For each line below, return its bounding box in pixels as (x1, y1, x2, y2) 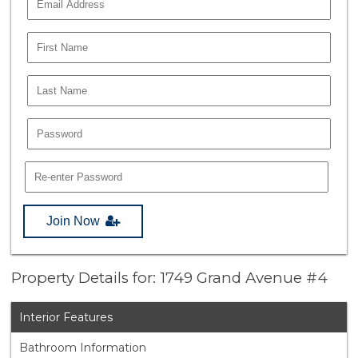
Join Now (46, 213, 101, 228)
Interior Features (19, 310, 113, 325)
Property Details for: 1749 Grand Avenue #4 (11, 268, 328, 288)
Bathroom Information (19, 340, 147, 356)
